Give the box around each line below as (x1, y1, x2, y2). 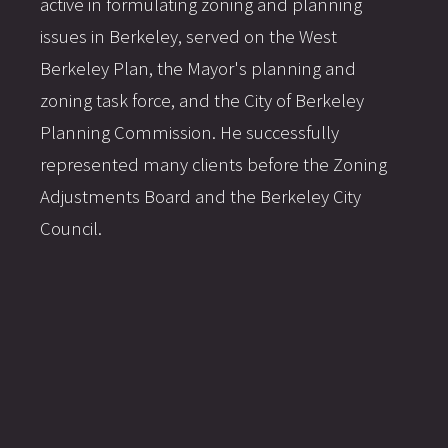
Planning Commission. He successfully (40, 120, 339, 144)
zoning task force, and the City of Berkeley (40, 88, 364, 112)
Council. (40, 216, 102, 240)
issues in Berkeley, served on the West (40, 24, 337, 48)
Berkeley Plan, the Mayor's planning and (40, 56, 356, 80)
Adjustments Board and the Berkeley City (40, 184, 361, 208)
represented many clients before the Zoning (40, 152, 387, 176)
